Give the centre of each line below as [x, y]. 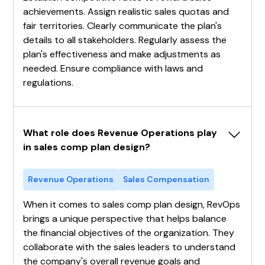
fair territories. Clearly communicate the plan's [123, 25]
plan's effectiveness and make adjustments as [122, 54]
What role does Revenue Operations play [120, 132]
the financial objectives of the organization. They [129, 232]
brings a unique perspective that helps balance [125, 218]
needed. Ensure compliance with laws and [113, 68]
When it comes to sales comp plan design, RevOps [132, 204]
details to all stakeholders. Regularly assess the [125, 40]
